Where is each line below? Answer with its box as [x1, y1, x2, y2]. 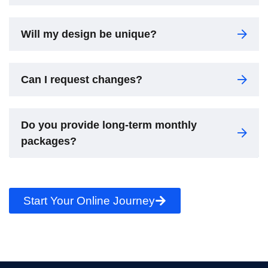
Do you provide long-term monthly [21, 118, 197, 131]
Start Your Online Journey [23, 194, 155, 208]
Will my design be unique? [21, 28, 157, 40]
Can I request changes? [21, 73, 142, 86]
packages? [21, 135, 77, 147]
